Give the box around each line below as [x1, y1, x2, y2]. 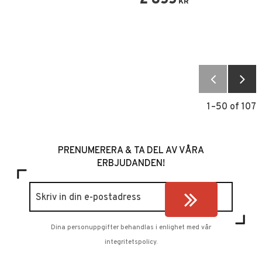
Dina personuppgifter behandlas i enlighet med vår [51, 223, 211, 232]
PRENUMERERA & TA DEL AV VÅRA [58, 144, 204, 157]
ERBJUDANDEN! [97, 157, 165, 170]
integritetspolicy [105, 237, 156, 246]
